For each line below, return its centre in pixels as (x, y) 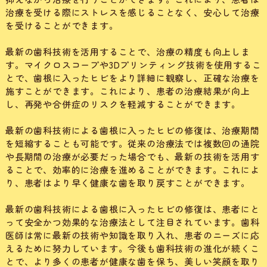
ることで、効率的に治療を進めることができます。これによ (132, 170)
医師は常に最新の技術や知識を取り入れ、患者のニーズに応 (132, 235)
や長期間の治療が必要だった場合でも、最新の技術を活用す (132, 157)
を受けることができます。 (62, 26)
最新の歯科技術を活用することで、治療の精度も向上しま (128, 52)
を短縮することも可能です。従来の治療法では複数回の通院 (132, 144)
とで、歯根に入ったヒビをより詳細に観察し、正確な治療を (132, 78)
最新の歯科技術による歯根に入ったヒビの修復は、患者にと (132, 209)
